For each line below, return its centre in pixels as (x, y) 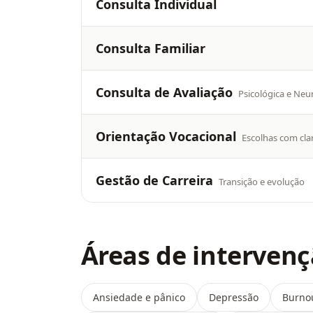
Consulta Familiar (150, 48)
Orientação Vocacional (166, 136)
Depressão (233, 297)
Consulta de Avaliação (164, 92)
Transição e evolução (261, 182)
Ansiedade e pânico (139, 297)
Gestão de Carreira (154, 180)
